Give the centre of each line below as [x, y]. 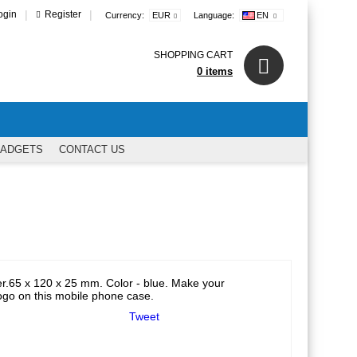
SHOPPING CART [193, 55]
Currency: [124, 15]
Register [63, 14]
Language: [214, 15]
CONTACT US [92, 149]
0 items [215, 71]
